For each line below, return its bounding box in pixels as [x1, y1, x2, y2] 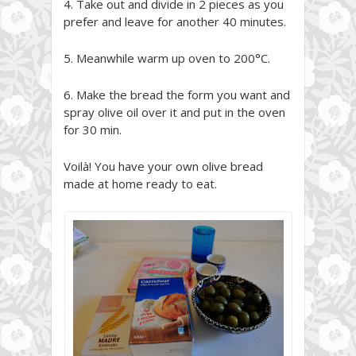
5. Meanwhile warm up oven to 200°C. [64, 49, 270, 66]
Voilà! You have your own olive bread [64, 157, 263, 174]
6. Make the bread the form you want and [64, 86, 290, 103]
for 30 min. [64, 121, 122, 137]
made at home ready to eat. [64, 175, 217, 192]
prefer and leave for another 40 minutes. [64, 13, 286, 29]
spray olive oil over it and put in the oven [64, 103, 285, 120]
